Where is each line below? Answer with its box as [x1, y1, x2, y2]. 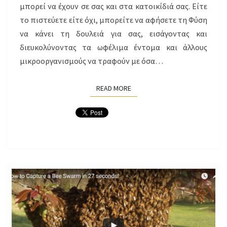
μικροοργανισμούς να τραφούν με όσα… [20, 55, 163, 66]
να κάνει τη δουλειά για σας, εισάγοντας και [20, 28, 207, 39]
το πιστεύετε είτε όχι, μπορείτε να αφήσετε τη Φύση [20, 14, 207, 25]
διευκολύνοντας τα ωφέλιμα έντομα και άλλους [20, 42, 207, 52]
